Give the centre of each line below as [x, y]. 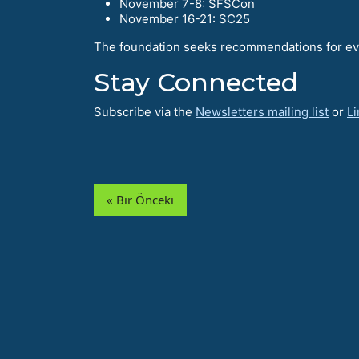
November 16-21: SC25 [185, 19]
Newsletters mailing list [262, 112]
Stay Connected [196, 83]
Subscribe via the [145, 112]
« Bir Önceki [140, 200]
